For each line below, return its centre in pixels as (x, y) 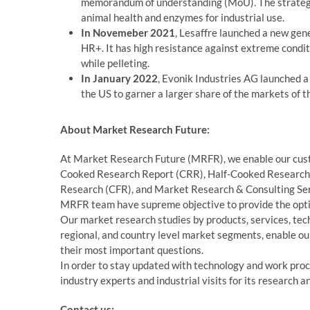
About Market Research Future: (135, 129)
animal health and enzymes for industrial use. (183, 17)
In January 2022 (119, 78)
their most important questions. (132, 250)
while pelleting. (115, 63)
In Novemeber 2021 (128, 33)
